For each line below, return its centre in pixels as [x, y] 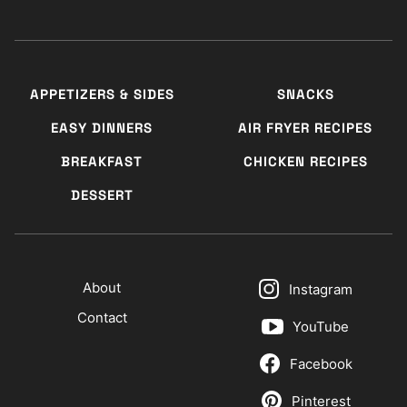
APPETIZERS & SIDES [102, 94]
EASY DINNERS [102, 128]
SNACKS [305, 94]
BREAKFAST [102, 162]
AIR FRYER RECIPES [305, 128]
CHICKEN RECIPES [305, 162]
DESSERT [102, 195]
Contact [102, 318]
